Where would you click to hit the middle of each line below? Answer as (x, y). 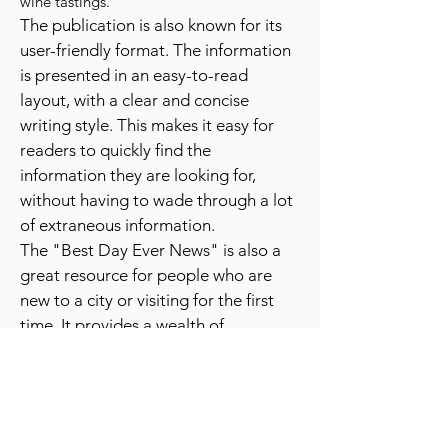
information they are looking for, (138, 223)
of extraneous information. (117, 273)
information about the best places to (154, 398)
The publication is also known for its (151, 73)
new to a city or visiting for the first (147, 348)
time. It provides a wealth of (122, 373)
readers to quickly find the (115, 198)
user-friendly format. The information (155, 98)
